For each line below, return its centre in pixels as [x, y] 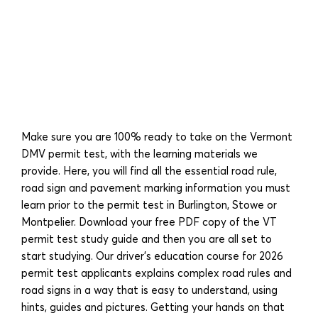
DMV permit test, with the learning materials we [139, 153]
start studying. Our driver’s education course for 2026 [152, 256]
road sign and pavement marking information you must [156, 187]
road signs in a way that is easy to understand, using [149, 290]
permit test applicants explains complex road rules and [157, 273]
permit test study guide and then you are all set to [147, 238]
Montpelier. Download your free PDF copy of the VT [149, 221]
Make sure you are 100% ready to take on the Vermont [157, 136]
